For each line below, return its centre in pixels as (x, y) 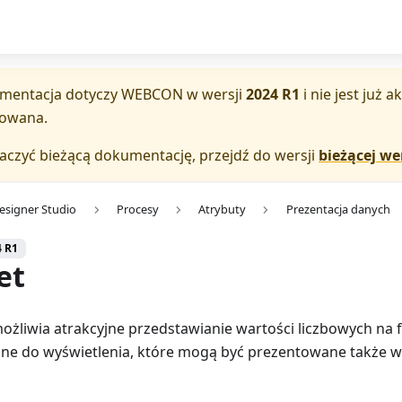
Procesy (137, 210)
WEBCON (152, 94)
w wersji (214, 94)
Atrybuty (223, 210)
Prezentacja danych (338, 210)
